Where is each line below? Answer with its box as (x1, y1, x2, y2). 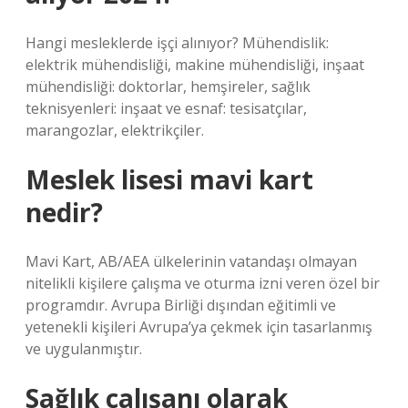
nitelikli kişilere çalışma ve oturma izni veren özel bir (25, 273, 380, 293)
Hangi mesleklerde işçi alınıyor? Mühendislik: (25, 33, 329, 53)
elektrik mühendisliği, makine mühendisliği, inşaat (25, 55, 364, 75)
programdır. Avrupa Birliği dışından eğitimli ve (25, 295, 336, 315)
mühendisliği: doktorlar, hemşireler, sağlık (25, 76, 311, 97)
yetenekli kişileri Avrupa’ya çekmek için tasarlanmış (25, 317, 372, 337)
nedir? (25, 195, 103, 229)
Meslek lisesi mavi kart (25, 162, 313, 197)
